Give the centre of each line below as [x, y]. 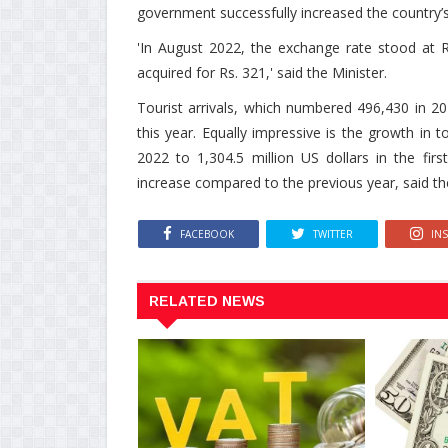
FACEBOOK [207, 234]
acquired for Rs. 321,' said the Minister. [262, 72]
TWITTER [333, 234]
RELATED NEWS [207, 301]
